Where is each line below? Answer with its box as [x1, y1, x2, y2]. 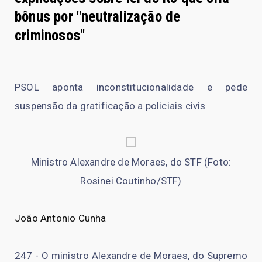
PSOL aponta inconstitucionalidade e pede [15, 81, 247, 93]
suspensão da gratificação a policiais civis [15, 99, 206, 112]
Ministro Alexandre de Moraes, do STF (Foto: [30, 156, 232, 168]
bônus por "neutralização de [15, 8, 181, 25]
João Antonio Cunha [15, 212, 106, 224]
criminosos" [15, 26, 85, 44]
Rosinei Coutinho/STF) [80, 174, 182, 187]
